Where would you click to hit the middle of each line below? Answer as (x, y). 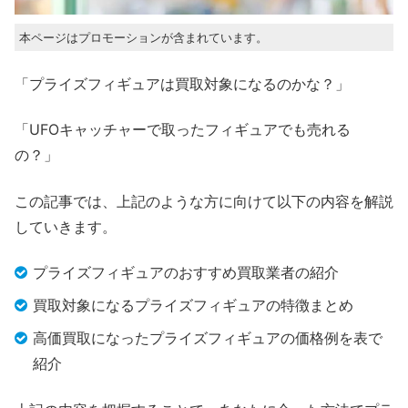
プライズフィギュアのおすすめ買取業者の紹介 (186, 273)
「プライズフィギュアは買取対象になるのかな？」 (182, 84)
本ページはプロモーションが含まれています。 (143, 37)
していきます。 (66, 226)
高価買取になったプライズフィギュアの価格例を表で (208, 338)
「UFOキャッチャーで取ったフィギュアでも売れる (183, 130)
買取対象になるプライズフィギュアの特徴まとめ (193, 306)
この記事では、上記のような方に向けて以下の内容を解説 (204, 201)
